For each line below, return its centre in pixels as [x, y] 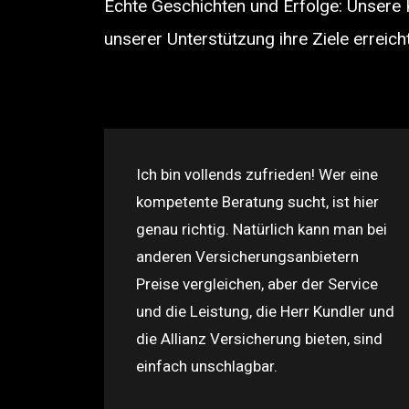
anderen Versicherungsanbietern [247, 257]
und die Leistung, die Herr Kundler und [265, 311]
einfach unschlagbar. [207, 366]
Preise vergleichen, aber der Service [257, 284]
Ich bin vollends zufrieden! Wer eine [257, 174]
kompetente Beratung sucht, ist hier [257, 202]
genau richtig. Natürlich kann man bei [262, 229]
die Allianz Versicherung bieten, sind [259, 339]
